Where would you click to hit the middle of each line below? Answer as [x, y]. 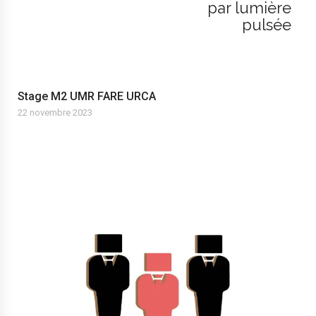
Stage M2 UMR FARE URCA [87, 96]
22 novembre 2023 [55, 112]
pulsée [267, 24]
